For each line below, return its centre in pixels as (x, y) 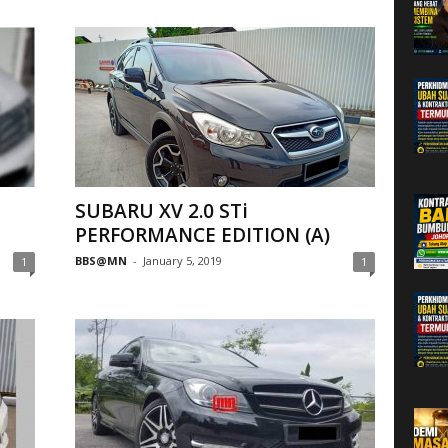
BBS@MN (100, 260)
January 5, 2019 (182, 260)
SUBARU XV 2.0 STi (161, 211)
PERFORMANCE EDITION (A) (202, 235)
